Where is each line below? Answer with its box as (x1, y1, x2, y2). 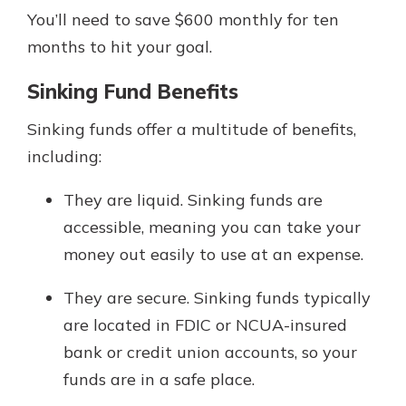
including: (27, 146, 101, 168)
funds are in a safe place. (63, 369, 255, 391)
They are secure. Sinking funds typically (63, 287, 371, 309)
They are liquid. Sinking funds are (63, 189, 323, 211)
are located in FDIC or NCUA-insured (63, 314, 347, 336)
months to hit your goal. (27, 35, 212, 57)
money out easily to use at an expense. (63, 244, 363, 266)
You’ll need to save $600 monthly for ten (27, 8, 339, 30)
